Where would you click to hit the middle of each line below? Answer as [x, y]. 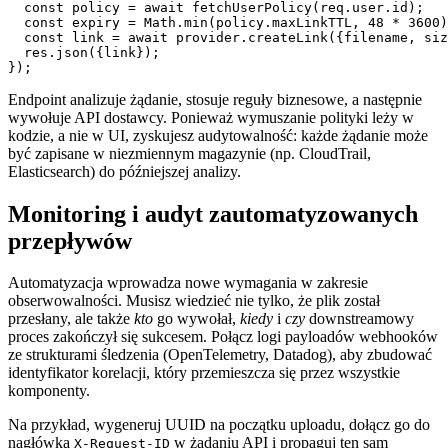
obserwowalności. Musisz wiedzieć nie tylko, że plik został [194, 301]
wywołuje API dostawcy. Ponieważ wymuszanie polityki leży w [211, 117]
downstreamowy [359, 319]
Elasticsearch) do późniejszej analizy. [124, 171]
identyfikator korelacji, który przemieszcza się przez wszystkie [204, 373]
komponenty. [49, 391]
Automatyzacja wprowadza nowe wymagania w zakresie [188, 283]
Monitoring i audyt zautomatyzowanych [213, 213]
